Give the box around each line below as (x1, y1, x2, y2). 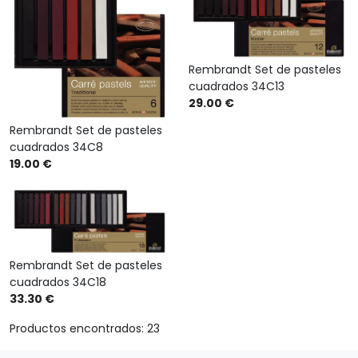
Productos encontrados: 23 (10, 320, 160, 337)
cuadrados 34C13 (189, 78, 284, 95)
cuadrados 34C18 (10, 274, 106, 291)
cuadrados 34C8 (10, 139, 103, 156)
